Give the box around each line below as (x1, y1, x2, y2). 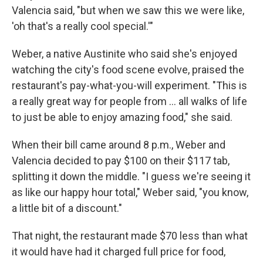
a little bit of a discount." (12, 202, 122, 215)
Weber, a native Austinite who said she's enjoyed (12, 48, 237, 60)
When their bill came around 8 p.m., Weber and (12, 139, 225, 151)
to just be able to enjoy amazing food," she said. (12, 111, 232, 124)
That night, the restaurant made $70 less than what (12, 230, 248, 242)
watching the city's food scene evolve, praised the (12, 63, 244, 76)
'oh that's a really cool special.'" (12, 20, 153, 33)
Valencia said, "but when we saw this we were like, (12, 4, 244, 17)
